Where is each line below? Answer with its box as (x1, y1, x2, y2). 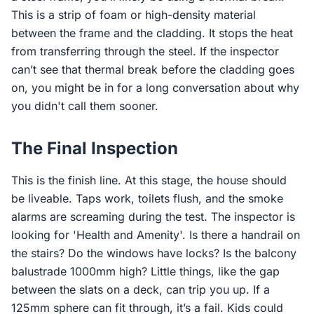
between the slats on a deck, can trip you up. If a (11, 282, 270, 296)
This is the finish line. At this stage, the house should (11, 173, 287, 187)
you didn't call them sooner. (11, 99, 158, 113)
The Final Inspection (11, 138, 178, 158)
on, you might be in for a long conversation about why (11, 81, 299, 95)
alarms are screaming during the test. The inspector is (11, 210, 295, 224)
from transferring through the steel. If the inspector (11, 44, 279, 58)
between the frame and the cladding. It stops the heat (11, 26, 293, 40)
